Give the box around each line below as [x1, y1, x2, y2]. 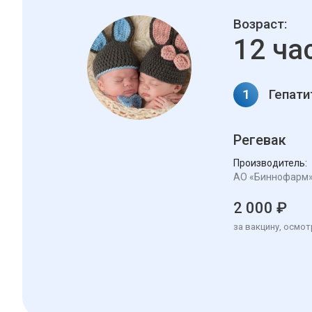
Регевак [233, 132, 286, 149]
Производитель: [233, 157, 307, 169]
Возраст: [233, 16, 287, 33]
